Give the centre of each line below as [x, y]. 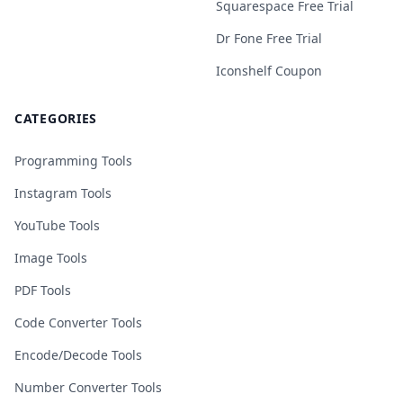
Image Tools [51, 258]
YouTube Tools [57, 225]
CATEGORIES [56, 118]
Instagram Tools [63, 193]
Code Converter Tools [78, 322]
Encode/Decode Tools [78, 355]
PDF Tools [43, 290]
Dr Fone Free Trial [269, 38]
